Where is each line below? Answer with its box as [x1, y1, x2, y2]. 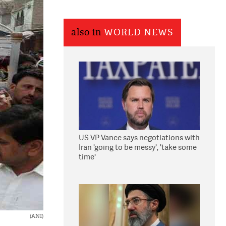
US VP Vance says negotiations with [79, 132, 200, 143]
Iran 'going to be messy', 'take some [79, 142, 197, 152]
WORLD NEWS [104, 27, 174, 38]
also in [71, 27, 104, 38]
